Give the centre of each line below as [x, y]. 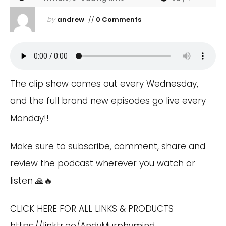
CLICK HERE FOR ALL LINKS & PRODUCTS [92, 209]
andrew [70, 19]
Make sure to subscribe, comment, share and [108, 146]
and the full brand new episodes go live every [108, 101]
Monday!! [30, 118]
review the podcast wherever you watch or [103, 163]
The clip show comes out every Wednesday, [104, 84]
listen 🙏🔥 [31, 181]
